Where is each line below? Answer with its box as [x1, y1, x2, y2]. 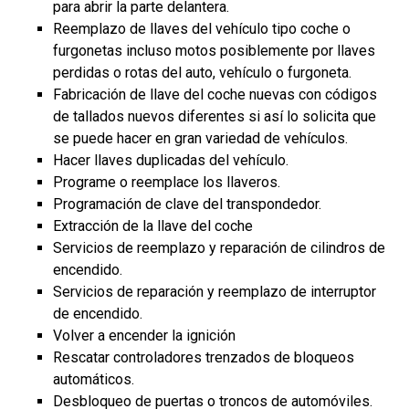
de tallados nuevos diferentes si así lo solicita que [53, 108, 377, 125]
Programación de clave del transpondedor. [53, 195, 322, 213]
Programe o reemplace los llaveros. [53, 173, 281, 191]
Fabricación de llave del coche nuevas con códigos [53, 86, 378, 103]
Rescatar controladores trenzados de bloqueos [53, 349, 355, 366]
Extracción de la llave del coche [53, 217, 254, 235]
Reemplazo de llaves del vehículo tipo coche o [53, 20, 351, 37]
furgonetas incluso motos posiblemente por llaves [53, 42, 376, 59]
